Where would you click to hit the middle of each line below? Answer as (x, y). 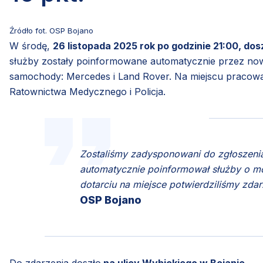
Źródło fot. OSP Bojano (51, 31)
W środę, (31, 46)
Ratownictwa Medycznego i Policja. (87, 92)
